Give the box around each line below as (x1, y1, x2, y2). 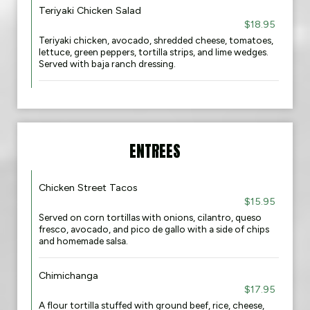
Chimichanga (39, 269, 98, 282)
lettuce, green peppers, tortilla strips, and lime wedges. (39, 46, 268, 57)
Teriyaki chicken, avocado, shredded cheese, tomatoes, (39, 35, 273, 46)
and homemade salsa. (39, 235, 128, 246)
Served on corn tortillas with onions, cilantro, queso (39, 212, 262, 223)
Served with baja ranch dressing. (39, 58, 176, 69)
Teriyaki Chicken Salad (39, 4, 141, 17)
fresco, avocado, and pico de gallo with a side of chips (39, 224, 269, 235)
